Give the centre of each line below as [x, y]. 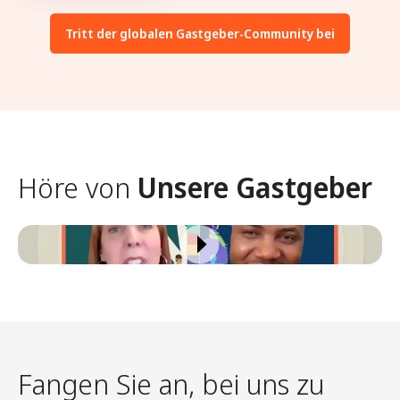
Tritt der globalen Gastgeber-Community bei [200, 33]
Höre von [78, 187]
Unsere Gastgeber [255, 187]
